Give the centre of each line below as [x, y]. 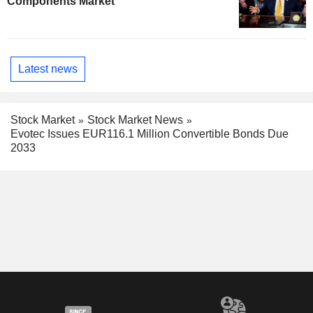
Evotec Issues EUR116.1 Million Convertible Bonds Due [150, 134]
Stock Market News [135, 119]
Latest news [48, 69]
